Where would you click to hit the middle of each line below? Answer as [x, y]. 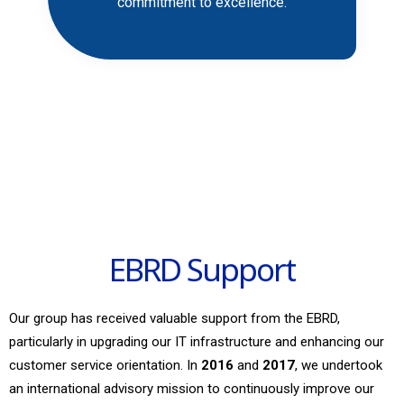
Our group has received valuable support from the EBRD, [174, 319]
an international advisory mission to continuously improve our [192, 389]
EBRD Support [202, 270]
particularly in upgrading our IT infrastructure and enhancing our [197, 342]
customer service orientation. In [105, 366]
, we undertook [339, 366]
